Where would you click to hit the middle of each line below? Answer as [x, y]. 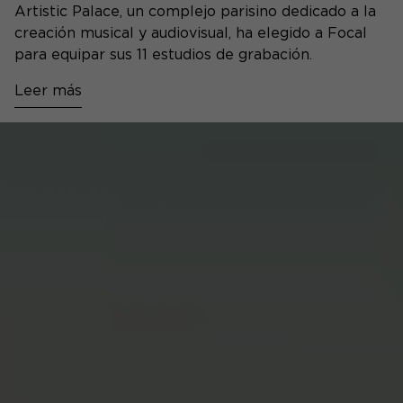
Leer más [48, 90]
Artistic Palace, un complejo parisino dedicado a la [195, 11]
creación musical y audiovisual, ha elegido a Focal [191, 32]
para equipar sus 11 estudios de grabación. [163, 54]
